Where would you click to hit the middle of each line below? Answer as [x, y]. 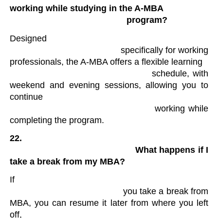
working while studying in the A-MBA [87, 9]
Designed [28, 38]
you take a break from [66, 191]
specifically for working [65, 50]
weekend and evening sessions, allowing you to [109, 85]
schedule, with [81, 73]
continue [26, 97]
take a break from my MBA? [69, 162]
